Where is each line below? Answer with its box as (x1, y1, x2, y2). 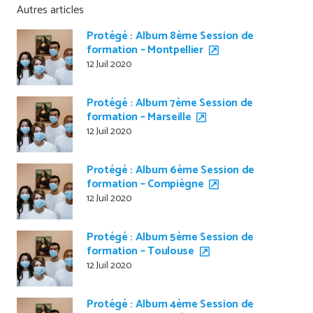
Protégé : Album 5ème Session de (87, 228, 254, 247)
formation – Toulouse (87, 242, 194, 261)
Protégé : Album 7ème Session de (87, 94, 254, 113)
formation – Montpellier (87, 41, 203, 60)
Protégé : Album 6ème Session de (87, 161, 255, 180)
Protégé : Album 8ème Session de (87, 27, 254, 46)
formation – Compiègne (87, 175, 204, 194)
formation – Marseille (87, 108, 191, 127)
